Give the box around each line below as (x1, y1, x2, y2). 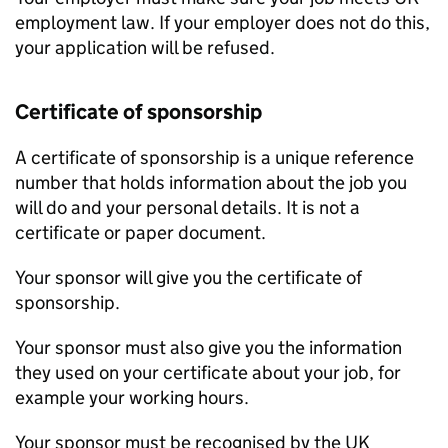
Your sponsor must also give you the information (15, 336, 402, 359)
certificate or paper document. (15, 221, 266, 244)
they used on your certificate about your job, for (15, 361, 401, 384)
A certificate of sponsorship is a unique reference (15, 146, 414, 169)
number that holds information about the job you (15, 171, 407, 194)
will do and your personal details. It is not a (15, 196, 360, 219)
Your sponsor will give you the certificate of (15, 266, 362, 289)
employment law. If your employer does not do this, (15, 11, 430, 34)
